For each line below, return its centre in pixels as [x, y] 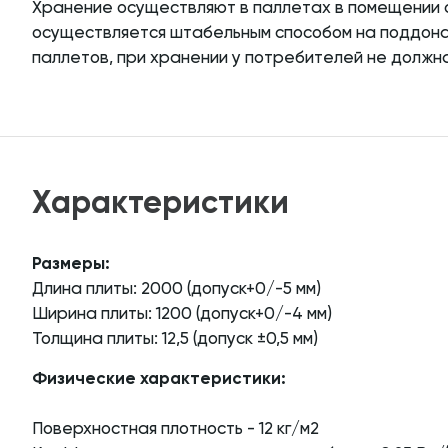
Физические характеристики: [159, 379]
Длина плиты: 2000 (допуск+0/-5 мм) [176, 289]
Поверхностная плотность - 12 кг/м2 [175, 429]
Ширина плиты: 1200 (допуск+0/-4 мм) [182, 314]
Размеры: [71, 264]
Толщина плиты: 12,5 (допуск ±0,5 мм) [175, 339]
